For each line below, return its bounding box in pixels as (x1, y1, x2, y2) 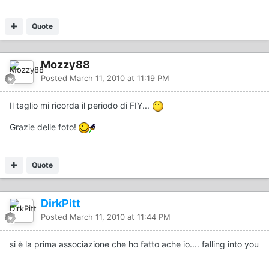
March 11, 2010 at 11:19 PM (70, 73, 169, 83)
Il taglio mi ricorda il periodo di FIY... (10, 100, 152, 110)
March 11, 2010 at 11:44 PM (70, 211, 171, 222)
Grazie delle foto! (10, 121, 79, 132)
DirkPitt (41, 196, 80, 210)
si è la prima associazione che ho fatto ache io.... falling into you (10, 238, 259, 249)
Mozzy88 (41, 58, 90, 71)
